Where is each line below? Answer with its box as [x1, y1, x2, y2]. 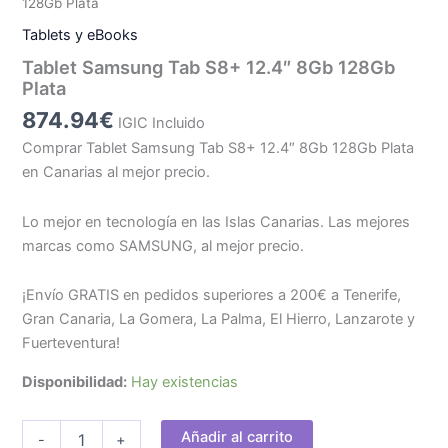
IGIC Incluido [118, 113, 206, 132]
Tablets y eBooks [22, 26, 139, 45]
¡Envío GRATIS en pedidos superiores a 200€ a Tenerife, [22, 286, 402, 305]
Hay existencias [131, 372, 239, 391]
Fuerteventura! [22, 334, 121, 353]
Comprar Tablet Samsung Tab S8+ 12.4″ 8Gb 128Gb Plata [22, 139, 415, 158]
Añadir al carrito [181, 427, 294, 446]
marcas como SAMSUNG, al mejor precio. [22, 236, 305, 255]
